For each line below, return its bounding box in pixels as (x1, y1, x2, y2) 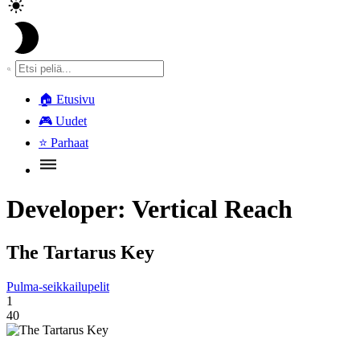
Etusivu (56, 92, 95, 106)
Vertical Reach (132, 194, 292, 224)
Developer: (6, 194, 132, 224)
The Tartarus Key (6, 241, 154, 263)
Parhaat (51, 136, 88, 149)
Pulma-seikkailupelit (6, 279, 109, 293)
